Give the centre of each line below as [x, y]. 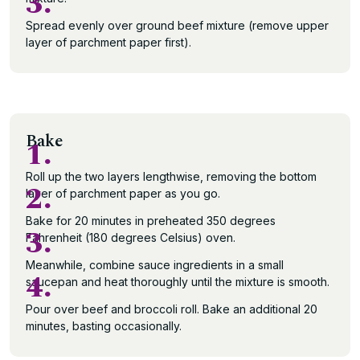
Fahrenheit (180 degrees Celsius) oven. [131, 237]
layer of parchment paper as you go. [123, 193]
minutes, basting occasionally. [104, 326]
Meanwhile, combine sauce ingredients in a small [155, 265]
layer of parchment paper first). [108, 42]
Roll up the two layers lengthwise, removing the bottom [171, 176]
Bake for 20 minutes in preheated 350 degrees [151, 221]
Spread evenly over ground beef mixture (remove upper [177, 25]
